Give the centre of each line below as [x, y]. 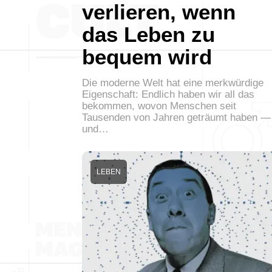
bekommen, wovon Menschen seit [159, 106]
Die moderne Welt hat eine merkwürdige [173, 83]
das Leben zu [148, 34]
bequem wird [147, 56]
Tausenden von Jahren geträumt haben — [176, 117]
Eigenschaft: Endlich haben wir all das [168, 94]
